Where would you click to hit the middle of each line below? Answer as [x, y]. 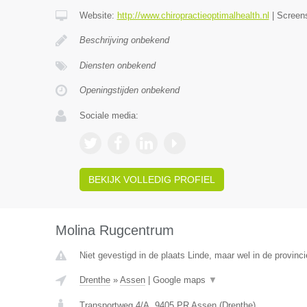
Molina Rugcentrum [114, 230]
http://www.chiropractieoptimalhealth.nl [193, 15]
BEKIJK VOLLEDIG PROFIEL [151, 180]
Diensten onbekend [117, 65]
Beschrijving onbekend [124, 40]
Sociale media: [109, 115]
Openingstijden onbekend [129, 90]
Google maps [180, 280]
